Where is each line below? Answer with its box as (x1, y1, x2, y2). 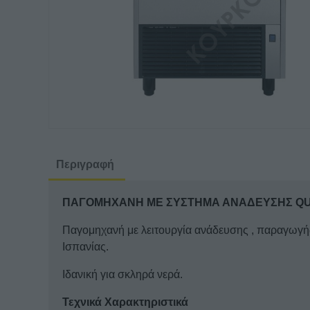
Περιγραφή (55, 158, 114, 171)
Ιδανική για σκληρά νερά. (62, 268, 183, 281)
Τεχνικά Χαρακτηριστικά (62, 296, 188, 309)
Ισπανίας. (62, 241, 109, 253)
